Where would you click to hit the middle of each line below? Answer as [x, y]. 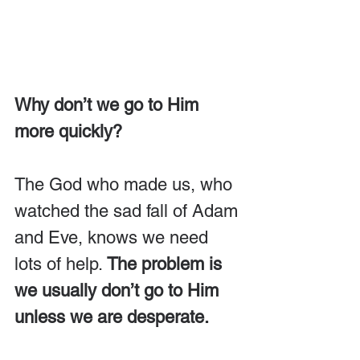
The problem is [167, 264]
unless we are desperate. [112, 317]
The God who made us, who [126, 184]
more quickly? [68, 131]
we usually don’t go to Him [119, 290]
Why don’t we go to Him [109, 105]
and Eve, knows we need [114, 237]
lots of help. [61, 264]
